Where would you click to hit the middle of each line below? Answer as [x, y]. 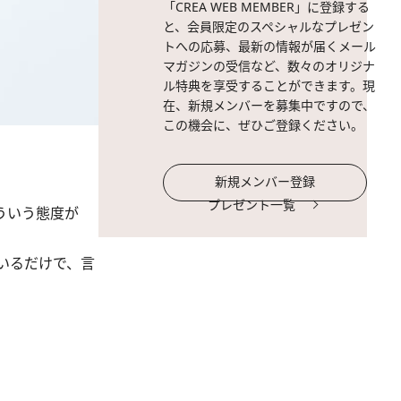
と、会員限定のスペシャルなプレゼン [269, 26]
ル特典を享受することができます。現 [269, 85]
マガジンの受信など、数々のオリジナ [269, 66]
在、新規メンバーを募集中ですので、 [269, 105]
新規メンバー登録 [265, 181]
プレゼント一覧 [252, 205]
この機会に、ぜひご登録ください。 [263, 125]
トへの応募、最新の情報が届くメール [269, 46]
